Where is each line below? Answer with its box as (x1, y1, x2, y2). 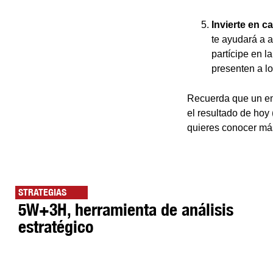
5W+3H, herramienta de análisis (18, 199, 233, 219)
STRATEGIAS (18, 186, 66, 198)
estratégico (18, 216, 93, 236)
